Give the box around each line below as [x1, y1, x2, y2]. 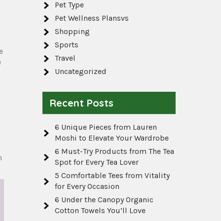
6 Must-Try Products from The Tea [55, 147, 174, 156]
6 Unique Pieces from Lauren [55, 122, 157, 132]
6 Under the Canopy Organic [55, 195, 153, 204]
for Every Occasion [55, 182, 119, 191]
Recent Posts [50, 97, 113, 109]
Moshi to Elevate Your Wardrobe [55, 133, 169, 143]
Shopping [55, 27, 90, 36]
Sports [55, 40, 78, 49]
